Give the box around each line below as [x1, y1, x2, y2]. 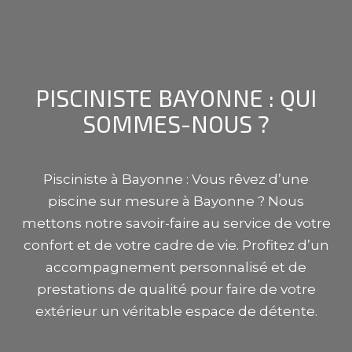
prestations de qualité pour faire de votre [36, 280, 316, 297]
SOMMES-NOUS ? [82, 108, 269, 137]
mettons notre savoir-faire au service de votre [21, 214, 331, 231]
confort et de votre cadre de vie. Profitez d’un [23, 236, 329, 253]
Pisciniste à [43, 170, 122, 187]
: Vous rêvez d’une [183, 170, 309, 187]
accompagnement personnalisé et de [46, 258, 306, 275]
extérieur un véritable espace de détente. [35, 302, 317, 319]
